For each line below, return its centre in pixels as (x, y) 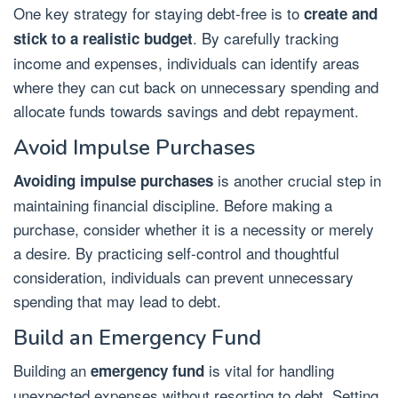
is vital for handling (269, 370)
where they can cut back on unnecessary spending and (196, 87)
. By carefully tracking (266, 38)
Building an (52, 370)
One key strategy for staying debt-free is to (159, 13)
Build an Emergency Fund (137, 338)
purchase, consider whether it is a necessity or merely (194, 229)
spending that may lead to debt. (117, 301)
